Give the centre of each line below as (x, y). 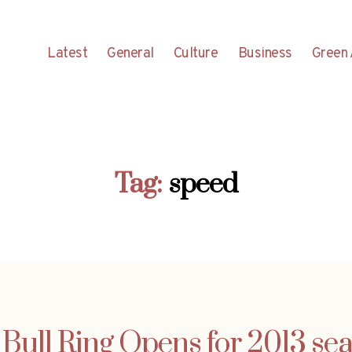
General (130, 53)
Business (265, 53)
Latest (68, 53)
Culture (196, 53)
